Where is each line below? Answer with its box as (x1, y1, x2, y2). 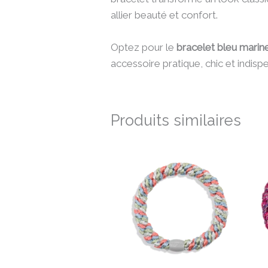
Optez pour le (111, 41, 177, 54)
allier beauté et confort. (111, 9, 218, 22)
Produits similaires (111, 111, 242, 130)
